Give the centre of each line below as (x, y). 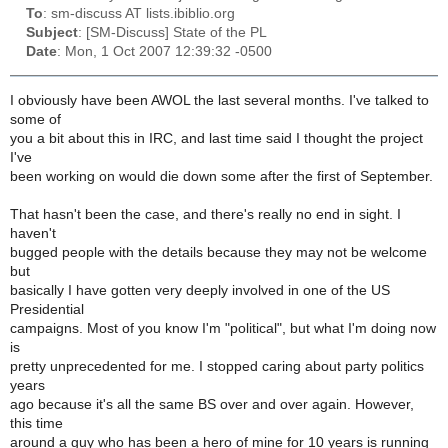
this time (36, 423)
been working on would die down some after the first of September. (221, 176)
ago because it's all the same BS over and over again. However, (212, 404)
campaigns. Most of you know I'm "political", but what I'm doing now (223, 328)
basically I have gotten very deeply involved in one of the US (200, 290)
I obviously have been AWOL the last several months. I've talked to (219, 100)
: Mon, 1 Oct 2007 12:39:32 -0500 (164, 52)
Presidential (47, 309)
